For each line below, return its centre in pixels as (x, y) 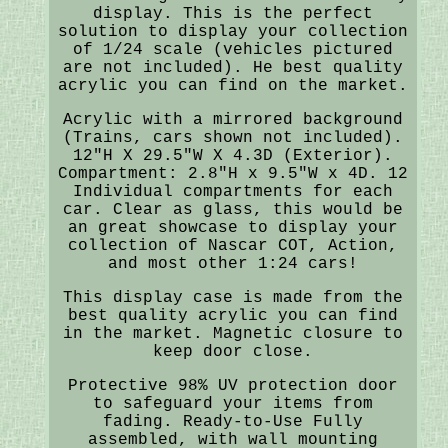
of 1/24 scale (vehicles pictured (232, 49)
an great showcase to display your (232, 227)
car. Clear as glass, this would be (232, 209)
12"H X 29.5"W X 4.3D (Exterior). (232, 155)
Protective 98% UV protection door (232, 385)
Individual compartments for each (232, 191)
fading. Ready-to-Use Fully (232, 421)
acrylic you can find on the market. (232, 85)
